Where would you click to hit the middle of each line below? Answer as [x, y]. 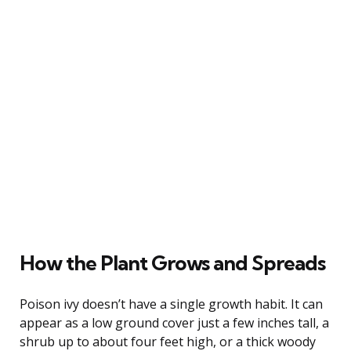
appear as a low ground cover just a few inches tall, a [174, 322]
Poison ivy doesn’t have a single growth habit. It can [171, 304]
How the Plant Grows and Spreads [172, 262]
